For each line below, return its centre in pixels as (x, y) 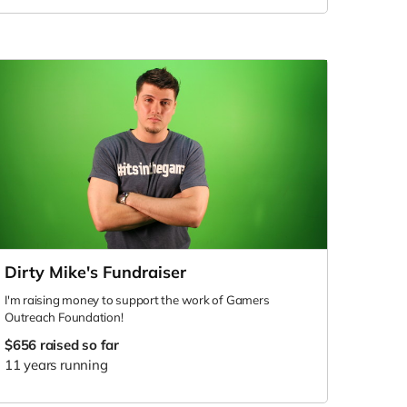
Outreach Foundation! (64, 317)
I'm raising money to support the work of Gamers (137, 299)
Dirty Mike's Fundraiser (95, 272)
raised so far (79, 344)
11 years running (56, 364)
